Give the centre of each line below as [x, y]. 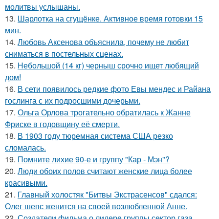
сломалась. [25, 147]
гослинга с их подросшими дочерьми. [73, 100]
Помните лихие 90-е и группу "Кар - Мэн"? [94, 159]
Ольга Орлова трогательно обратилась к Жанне [104, 112]
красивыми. [26, 183]
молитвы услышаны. [43, 7]
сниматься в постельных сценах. [64, 54]
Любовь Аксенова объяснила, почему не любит [103, 42]
